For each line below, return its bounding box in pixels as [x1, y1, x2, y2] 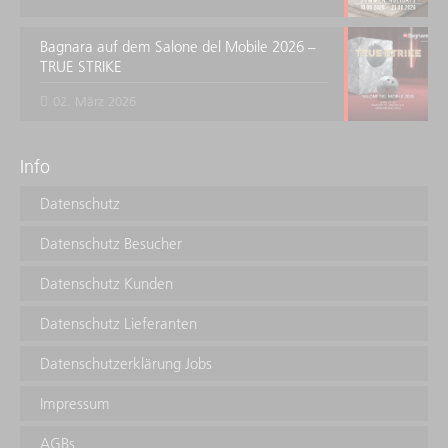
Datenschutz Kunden [40, 273, 173, 293]
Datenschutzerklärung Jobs [40, 353, 212, 373]
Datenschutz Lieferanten [40, 313, 197, 333]
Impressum [40, 393, 110, 413]
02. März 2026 [53, 92, 136, 109]
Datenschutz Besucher [40, 233, 182, 253]
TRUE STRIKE [40, 57, 122, 77]
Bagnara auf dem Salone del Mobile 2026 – [40, 37, 316, 57]
